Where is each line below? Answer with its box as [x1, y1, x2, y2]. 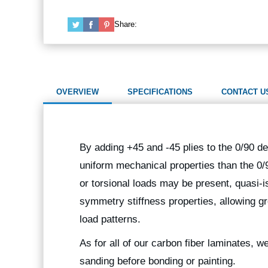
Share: [114, 20, 137, 29]
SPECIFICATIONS [127, 87, 193, 97]
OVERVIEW [56, 87, 99, 97]
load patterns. [80, 214, 141, 226]
